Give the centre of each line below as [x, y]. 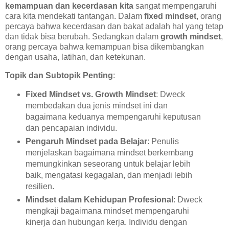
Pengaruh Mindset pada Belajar [86, 141]
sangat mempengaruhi [175, 6]
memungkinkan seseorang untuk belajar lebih [108, 164]
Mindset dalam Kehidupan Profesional [99, 199]
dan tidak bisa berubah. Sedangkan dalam [83, 37]
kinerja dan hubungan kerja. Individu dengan [106, 222]
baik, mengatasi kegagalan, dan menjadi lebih [109, 175]
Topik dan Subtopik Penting [59, 76]
